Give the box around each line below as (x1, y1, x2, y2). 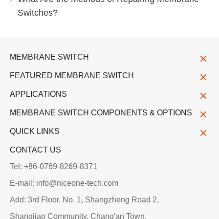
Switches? (18, 7, 58, 18)
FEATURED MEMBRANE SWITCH (10, 71, 134, 80)
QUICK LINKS (10, 127, 60, 135)
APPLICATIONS (10, 89, 67, 98)
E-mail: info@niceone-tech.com (10, 178, 118, 187)
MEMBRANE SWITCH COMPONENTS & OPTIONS (10, 108, 192, 117)
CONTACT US (10, 145, 61, 154)
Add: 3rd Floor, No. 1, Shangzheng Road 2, (10, 195, 159, 204)
